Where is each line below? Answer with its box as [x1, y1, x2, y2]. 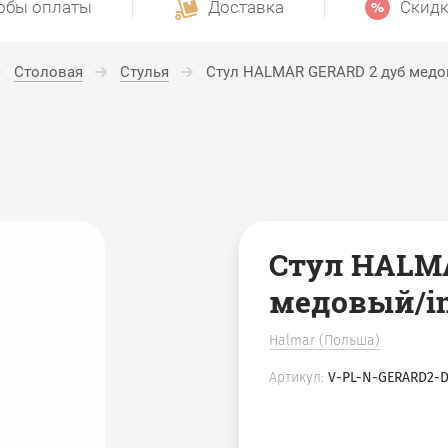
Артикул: [269, 369, 325, 386]
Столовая [13, 63, 83, 81]
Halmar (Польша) [269, 332, 381, 349]
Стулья [119, 63, 169, 81]
